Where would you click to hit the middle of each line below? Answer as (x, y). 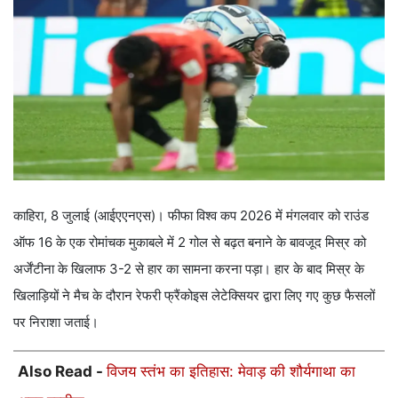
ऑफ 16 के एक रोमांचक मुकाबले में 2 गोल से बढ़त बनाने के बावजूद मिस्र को (190, 242)
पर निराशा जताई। (56, 322)
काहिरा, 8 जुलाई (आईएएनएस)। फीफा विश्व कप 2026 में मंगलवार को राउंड (191, 215)
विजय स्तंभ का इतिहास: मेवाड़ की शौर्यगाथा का (231, 371)
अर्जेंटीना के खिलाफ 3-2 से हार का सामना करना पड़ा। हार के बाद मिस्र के (189, 268)
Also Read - (62, 371)
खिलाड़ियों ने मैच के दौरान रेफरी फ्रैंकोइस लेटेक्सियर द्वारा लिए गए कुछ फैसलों (194, 295)
